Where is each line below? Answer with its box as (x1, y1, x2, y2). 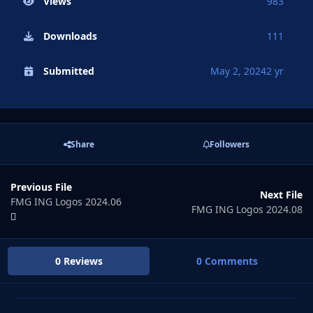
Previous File (10, 180, 72, 194)
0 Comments (196, 254, 259, 268)
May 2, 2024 (210, 64, 266, 78)
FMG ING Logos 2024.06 (10, 195, 122, 209)
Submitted (43, 64, 94, 78)
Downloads (43, 29, 97, 43)
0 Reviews (54, 254, 103, 268)
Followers (209, 138, 249, 150)
